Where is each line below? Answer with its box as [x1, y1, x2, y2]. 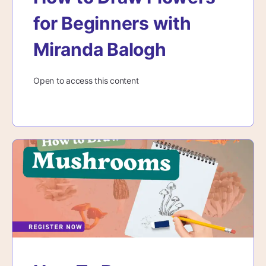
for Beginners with [33, 12, 191, 34]
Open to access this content [33, 75, 139, 86]
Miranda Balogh [33, 39, 166, 61]
